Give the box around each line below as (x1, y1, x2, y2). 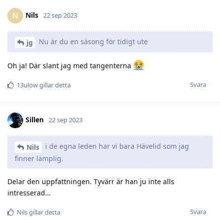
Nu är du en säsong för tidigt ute (37, 37, 148, 47)
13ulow (17, 80, 38, 89)
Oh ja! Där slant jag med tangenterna (7, 60, 133, 70)
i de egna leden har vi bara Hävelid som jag (43, 141, 189, 151)
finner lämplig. (15, 153, 63, 163)
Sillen (26, 114, 44, 124)
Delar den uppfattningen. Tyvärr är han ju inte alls (7, 176, 174, 186)
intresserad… (7, 188, 51, 197)
